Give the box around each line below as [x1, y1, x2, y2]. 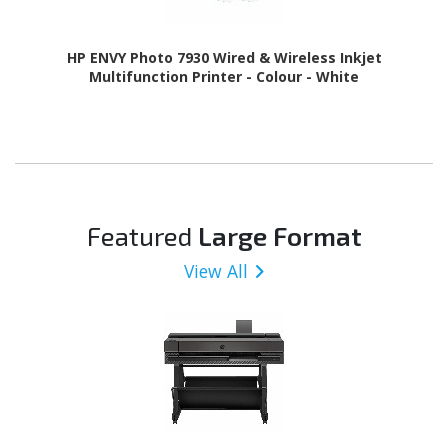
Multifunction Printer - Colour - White [89, 67, 359, 87]
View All [184, 258, 248, 283]
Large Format [197, 219, 362, 251]
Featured [86, 219, 198, 251]
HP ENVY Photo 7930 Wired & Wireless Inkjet [66, 48, 382, 68]
